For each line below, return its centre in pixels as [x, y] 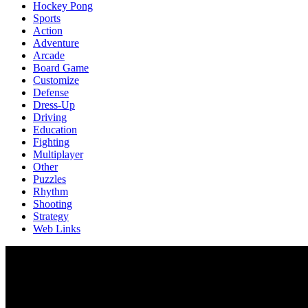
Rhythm [51, 191]
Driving [50, 117]
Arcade [49, 55]
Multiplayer [58, 154]
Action [48, 30]
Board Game [61, 67]
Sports [47, 18]
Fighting [51, 142]
